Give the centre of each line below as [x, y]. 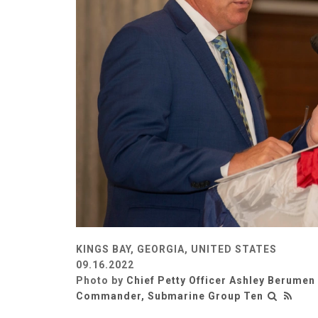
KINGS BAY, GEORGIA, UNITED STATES [176, 249]
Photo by [101, 280]
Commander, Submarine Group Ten [170, 296]
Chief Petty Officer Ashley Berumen [221, 280]
